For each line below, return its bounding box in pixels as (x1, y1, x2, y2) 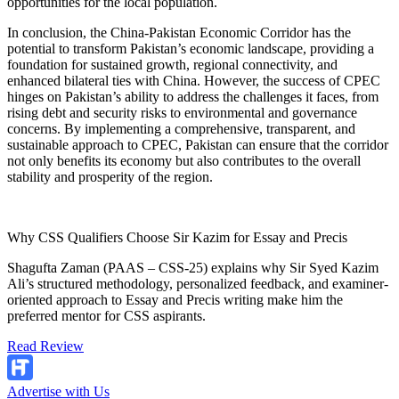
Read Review (7, 338, 84, 354)
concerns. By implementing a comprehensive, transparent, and (7, 120, 355, 136)
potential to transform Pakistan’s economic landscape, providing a (7, 40, 374, 56)
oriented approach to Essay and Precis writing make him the (7, 291, 343, 307)
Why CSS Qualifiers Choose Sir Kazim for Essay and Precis (7, 229, 347, 245)
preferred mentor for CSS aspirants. (7, 307, 206, 323)
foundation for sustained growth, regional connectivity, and (7, 56, 338, 72)
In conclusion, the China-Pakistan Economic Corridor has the (7, 24, 351, 40)
